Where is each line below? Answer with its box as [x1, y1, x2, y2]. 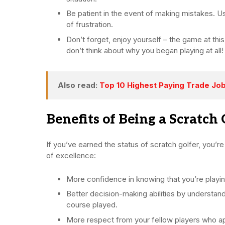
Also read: [58, 80, 99, 90]
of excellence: [46, 150, 96, 160]
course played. [66, 200, 118, 210]
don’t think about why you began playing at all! [66, 45, 223, 55]
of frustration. [66, 20, 113, 30]
